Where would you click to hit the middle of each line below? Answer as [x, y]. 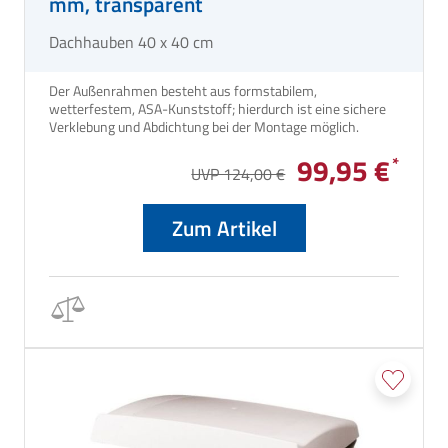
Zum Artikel [224, 227]
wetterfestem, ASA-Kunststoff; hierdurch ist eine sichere [217, 108]
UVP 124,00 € [238, 173]
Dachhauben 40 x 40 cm [131, 41]
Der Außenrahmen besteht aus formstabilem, [183, 90]
